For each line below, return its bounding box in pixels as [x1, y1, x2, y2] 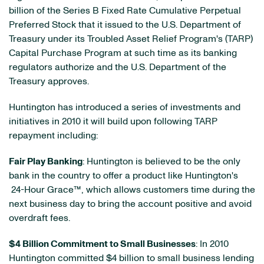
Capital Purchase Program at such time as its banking [9, 48, 237, 58]
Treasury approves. [9, 77, 94, 86]
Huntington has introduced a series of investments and [9, 103, 240, 112]
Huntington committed [9, 253, 106, 263]
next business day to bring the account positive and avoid [9, 199, 252, 209]
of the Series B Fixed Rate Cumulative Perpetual [34, 6, 241, 15]
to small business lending [144, 253, 254, 263]
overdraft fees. [9, 213, 70, 223]
